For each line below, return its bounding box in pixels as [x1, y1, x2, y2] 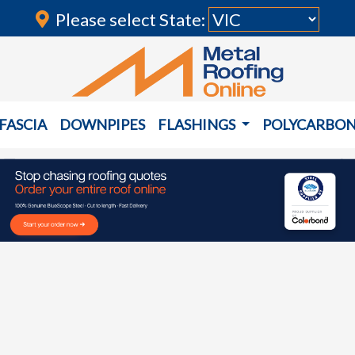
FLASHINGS [158, 115, 238, 133]
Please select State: [55, 8, 208, 30]
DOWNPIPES [59, 115, 145, 133]
